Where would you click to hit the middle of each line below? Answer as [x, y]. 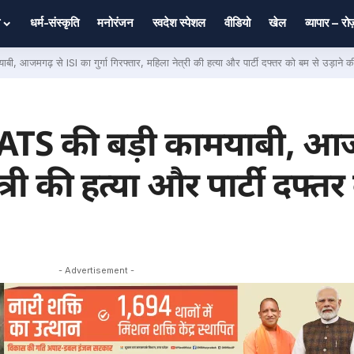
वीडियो [237, 23]
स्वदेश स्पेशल [179, 23]
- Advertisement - [96, 270]
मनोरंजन [115, 23]
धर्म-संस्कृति [55, 23]
